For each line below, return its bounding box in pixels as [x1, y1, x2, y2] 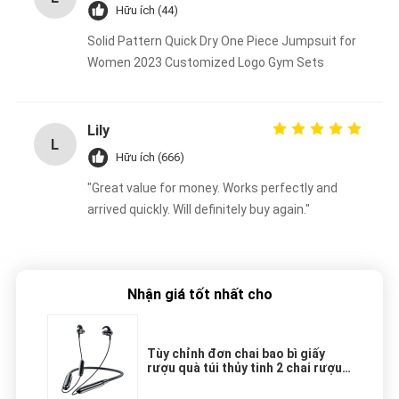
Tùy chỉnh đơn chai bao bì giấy [147, 346, 325, 362]
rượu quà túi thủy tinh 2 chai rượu [147, 361, 342, 376]
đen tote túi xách [147, 375, 248, 390]
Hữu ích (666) [115, 151, 184, 165]
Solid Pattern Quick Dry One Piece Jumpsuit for [86, 34, 356, 49]
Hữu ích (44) [115, 4, 178, 18]
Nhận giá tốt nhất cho [126, 286, 273, 304]
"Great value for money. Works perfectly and [86, 181, 338, 196]
